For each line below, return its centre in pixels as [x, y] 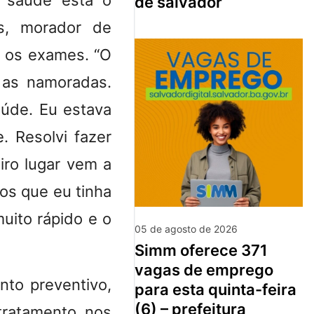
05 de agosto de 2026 [186, 228]
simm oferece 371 [139, 250]
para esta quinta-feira [216, 289]
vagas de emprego [204, 269]
